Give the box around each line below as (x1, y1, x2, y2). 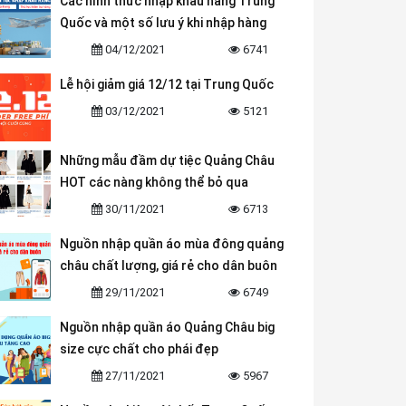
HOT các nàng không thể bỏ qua (60, 175, 248, 189)
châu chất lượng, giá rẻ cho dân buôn (60, 258, 277, 273)
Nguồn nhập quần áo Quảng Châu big (60, 320, 275, 334)
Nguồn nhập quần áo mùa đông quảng (60, 237, 284, 251)
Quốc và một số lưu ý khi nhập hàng (60, 15, 266, 30)
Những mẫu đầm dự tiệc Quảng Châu (60, 153, 275, 168)
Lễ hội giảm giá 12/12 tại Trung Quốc (60, 77, 274, 92)
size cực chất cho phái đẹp (60, 342, 218, 356)
